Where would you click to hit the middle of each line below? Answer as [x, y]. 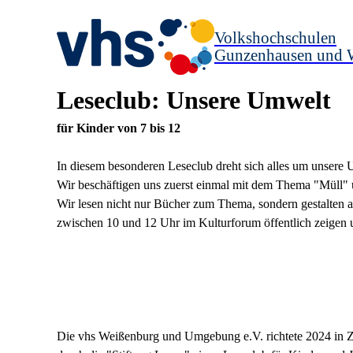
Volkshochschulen [275, 37]
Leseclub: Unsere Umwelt [194, 100]
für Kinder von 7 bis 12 [119, 128]
